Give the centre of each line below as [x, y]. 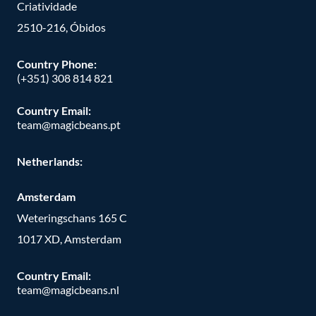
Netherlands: [50, 162]
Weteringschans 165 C [72, 218]
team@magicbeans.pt [69, 125]
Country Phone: [57, 63]
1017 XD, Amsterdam [69, 239]
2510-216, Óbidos [61, 27]
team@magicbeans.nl [68, 289]
